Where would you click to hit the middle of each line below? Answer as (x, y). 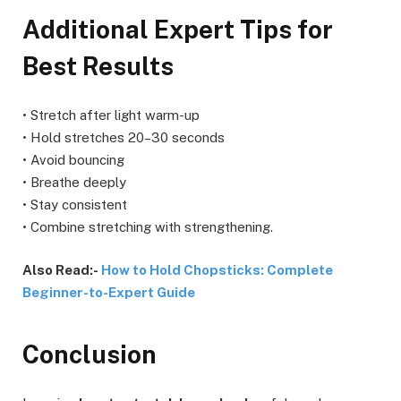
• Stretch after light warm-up (111, 115)
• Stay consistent (75, 204)
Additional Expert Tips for (178, 29)
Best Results (98, 66)
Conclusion (90, 355)
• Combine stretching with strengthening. (148, 226)
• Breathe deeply (74, 182)
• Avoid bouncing (73, 159)
